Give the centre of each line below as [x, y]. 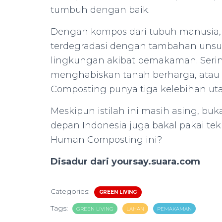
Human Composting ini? [106, 140]
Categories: [71, 191]
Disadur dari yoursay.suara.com [125, 162]
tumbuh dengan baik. [100, 10]
